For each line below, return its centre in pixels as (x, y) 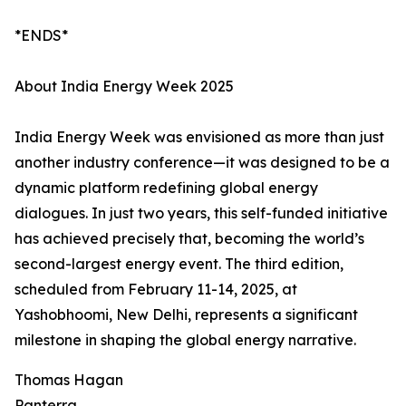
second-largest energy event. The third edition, (179, 264)
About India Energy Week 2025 (124, 87)
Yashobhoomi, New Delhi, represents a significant (186, 315)
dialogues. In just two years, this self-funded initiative (201, 213)
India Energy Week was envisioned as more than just (199, 137)
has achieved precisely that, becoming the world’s (189, 239)
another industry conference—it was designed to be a (202, 163)
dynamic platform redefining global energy (166, 188)
